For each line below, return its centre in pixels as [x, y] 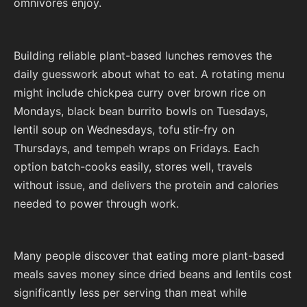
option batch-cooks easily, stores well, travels [133, 166]
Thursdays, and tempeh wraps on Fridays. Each [136, 148]
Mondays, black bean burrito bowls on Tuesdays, [141, 111]
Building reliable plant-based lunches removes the [143, 55]
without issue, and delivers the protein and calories [146, 185]
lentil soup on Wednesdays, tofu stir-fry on [124, 129]
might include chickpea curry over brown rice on [140, 92]
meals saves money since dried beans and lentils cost [153, 274]
